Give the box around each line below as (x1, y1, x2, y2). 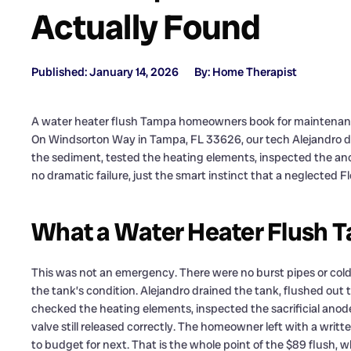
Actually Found (31, 5, 261, 50)
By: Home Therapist (194, 64, 297, 81)
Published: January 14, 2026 (31, 64, 179, 81)
